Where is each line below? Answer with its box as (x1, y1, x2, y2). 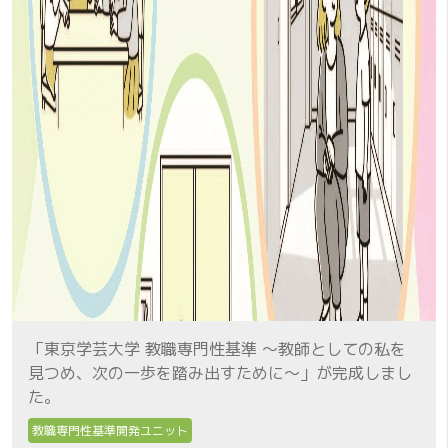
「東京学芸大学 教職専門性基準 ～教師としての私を (28, 337, 406, 360)
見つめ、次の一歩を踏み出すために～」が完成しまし (28, 361, 412, 384)
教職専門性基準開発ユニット (32, 421, 188, 439)
